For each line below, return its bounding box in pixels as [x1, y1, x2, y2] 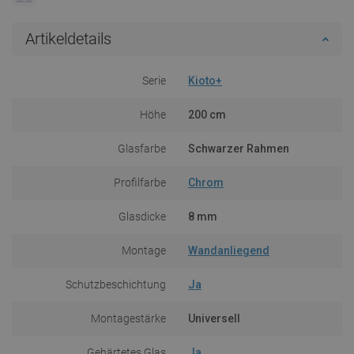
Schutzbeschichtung [66, 277, 166, 291]
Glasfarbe [118, 141, 166, 155]
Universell [188, 311, 240, 325]
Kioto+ [188, 73, 222, 87]
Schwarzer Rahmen [188, 141, 289, 155]
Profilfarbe [114, 175, 166, 189]
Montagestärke [91, 311, 166, 325]
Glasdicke [119, 209, 166, 223]
